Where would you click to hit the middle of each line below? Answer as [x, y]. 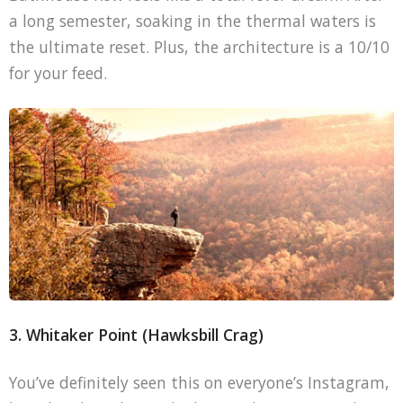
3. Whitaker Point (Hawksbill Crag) [136, 334]
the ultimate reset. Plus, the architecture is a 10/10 [199, 46]
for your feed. [58, 72]
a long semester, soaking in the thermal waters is [192, 20]
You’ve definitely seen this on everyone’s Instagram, [199, 382]
